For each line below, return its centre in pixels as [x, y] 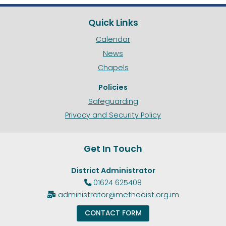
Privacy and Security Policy [113, 115]
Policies [113, 87]
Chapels [113, 67]
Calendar [113, 40]
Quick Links [113, 22]
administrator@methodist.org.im [119, 194]
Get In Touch [113, 149]
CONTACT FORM [113, 213]
